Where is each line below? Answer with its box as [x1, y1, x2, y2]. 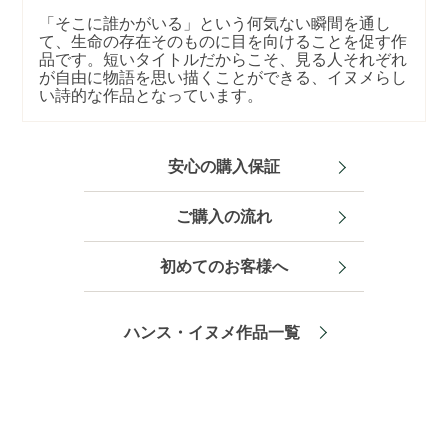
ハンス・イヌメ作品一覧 [123, 324, 300, 341]
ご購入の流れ [176, 208, 272, 225]
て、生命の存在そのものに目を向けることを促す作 [39, 33, 408, 50]
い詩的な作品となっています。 [39, 87, 264, 104]
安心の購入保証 [168, 158, 280, 175]
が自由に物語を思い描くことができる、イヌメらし [39, 69, 408, 86]
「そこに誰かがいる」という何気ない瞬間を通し [39, 15, 392, 32]
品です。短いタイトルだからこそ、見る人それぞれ [39, 51, 408, 68]
